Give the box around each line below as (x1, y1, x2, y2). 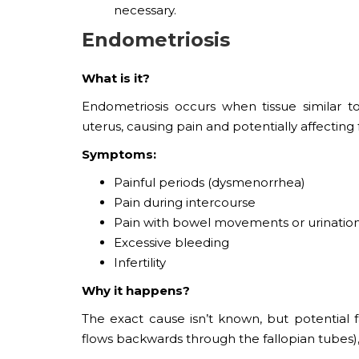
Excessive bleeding (114, 234, 229, 250)
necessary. (114, 2, 176, 18)
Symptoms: (82, 146, 156, 162)
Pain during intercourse (114, 194, 256, 210)
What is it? (82, 70, 150, 86)
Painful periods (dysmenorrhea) (114, 174, 305, 190)
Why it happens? (82, 282, 190, 298)
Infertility (114, 254, 166, 270)
